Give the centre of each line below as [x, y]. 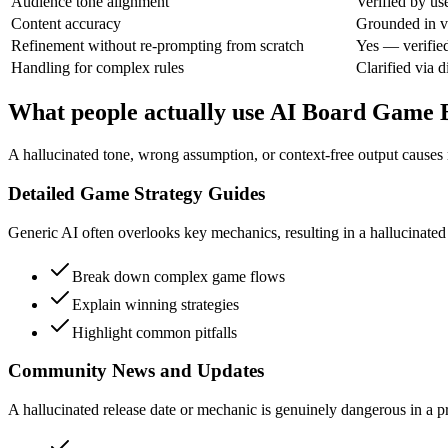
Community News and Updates [136, 371]
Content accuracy [66, 23]
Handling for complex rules [97, 67]
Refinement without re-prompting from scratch [157, 45]
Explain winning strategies [155, 304]
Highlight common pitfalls [154, 332]
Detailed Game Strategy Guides [136, 194]
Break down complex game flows [178, 276]
